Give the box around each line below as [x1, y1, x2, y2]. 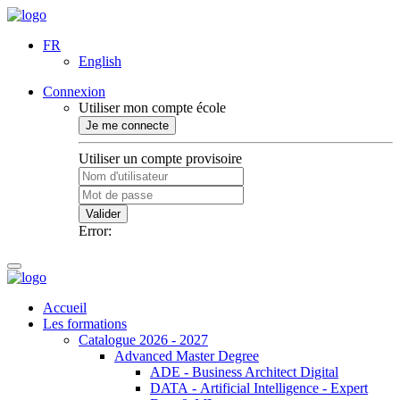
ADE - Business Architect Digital [150, 364, 338, 379]
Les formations [43, 316, 127, 331]
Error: [79, 223, 112, 238]
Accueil [43, 300, 87, 315]
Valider [86, 207, 121, 221]
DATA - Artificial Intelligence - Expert [150, 380, 368, 396]
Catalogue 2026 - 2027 [79, 332, 208, 347]
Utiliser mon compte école [79, 100, 226, 115]
